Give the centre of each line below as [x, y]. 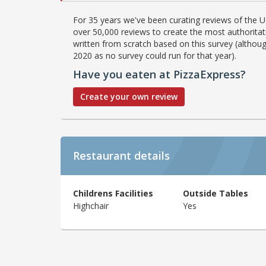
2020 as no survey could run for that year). [155, 55]
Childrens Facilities [113, 193]
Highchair [91, 205]
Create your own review [129, 96]
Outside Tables [215, 193]
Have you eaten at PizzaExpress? [159, 74]
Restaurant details [121, 155]
